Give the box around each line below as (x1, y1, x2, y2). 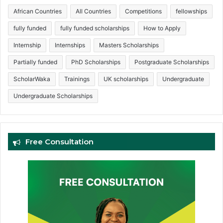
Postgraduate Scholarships (134, 58, 209, 66)
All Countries (76, 7, 111, 15)
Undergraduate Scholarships (13, 92, 93, 100)
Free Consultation (25, 137, 94, 147)
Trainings (64, 75, 90, 83)
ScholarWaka (13, 75, 50, 83)
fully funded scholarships (60, 24, 129, 32)
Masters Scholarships (99, 41, 159, 49)
